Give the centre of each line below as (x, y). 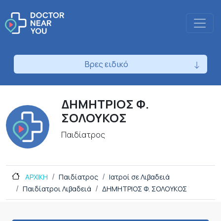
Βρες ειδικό (107, 64)
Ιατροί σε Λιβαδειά (139, 177)
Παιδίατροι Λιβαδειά (57, 189)
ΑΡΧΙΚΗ (36, 177)
